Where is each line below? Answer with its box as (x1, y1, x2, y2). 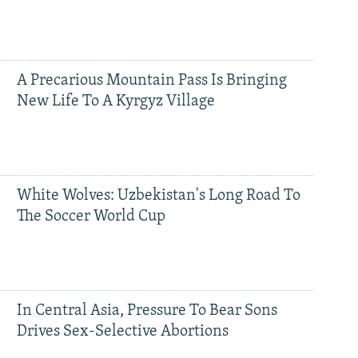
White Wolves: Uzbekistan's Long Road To (16, 188, 300, 205)
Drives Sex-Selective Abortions (16, 324, 229, 340)
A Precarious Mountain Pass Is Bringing (16, 73, 287, 89)
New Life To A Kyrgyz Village (16, 93, 215, 110)
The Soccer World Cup (16, 209, 165, 225)
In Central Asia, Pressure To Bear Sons (16, 303, 277, 320)
